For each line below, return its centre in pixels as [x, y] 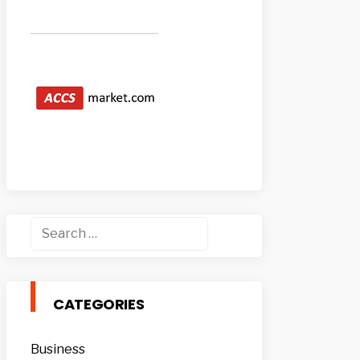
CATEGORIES [99, 304]
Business [58, 349]
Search [52, 227]
